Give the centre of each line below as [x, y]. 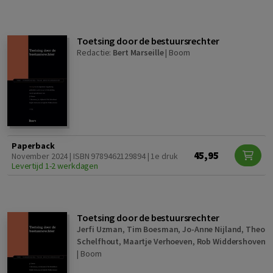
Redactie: [95, 53]
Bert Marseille [138, 53]
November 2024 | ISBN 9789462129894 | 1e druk [95, 156]
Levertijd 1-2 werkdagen [55, 166]
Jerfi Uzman [100, 229]
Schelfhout [98, 242]
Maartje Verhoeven [158, 242]
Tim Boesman [152, 229]
